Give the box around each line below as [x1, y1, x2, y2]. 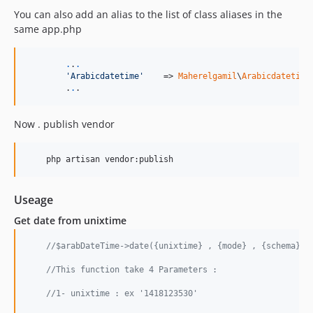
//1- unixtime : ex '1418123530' [46, 288, 198, 298]
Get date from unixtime [14, 213, 126, 227]
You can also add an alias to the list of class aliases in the [14, 7, 282, 21]
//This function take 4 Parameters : [46, 264, 217, 275]
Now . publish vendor [14, 117, 115, 131]
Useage [14, 191, 53, 208]
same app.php [14, 22, 82, 36]
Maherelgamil [178, 71, 237, 81]
